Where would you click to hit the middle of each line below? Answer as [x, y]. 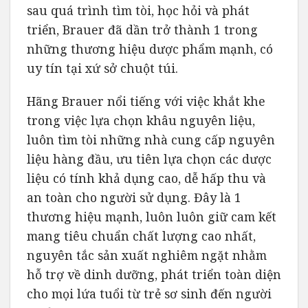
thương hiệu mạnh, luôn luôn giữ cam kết [152, 217]
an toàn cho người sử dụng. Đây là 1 [134, 198]
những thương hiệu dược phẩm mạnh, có [150, 48]
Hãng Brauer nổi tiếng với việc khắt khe [146, 101]
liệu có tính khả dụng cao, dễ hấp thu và [146, 178]
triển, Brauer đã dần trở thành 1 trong [142, 29]
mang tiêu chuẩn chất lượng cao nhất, [141, 236]
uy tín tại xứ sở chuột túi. [104, 68]
